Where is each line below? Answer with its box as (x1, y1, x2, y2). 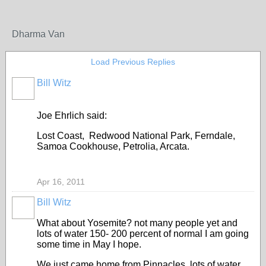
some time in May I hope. (37, 239, 141, 249)
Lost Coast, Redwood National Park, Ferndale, (37, 131, 235, 141)
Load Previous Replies (91, 57, 175, 66)
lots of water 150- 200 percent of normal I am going (37, 229, 249, 239)
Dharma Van (12, 29, 65, 39)
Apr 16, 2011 (37, 177, 85, 186)
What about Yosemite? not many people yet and (37, 218, 237, 228)
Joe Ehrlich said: (37, 110, 107, 121)
